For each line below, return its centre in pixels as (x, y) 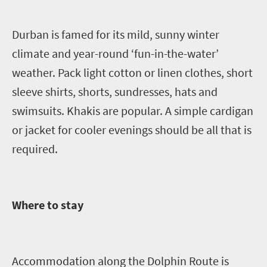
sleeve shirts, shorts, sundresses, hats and (115, 91)
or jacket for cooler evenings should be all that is (132, 129)
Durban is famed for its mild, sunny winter (116, 34)
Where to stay (49, 204)
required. (35, 148)
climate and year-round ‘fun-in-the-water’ (115, 53)
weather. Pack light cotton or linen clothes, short (132, 72)
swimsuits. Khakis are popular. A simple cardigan (133, 110)
